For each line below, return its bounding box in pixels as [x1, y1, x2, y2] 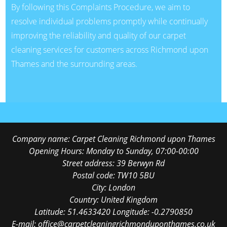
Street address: [62, 157, 117, 169]
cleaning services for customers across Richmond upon [11, 44, 208, 55]
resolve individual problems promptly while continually [11, 15, 208, 27]
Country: [69, 194, 101, 205]
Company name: [12, 133, 72, 144]
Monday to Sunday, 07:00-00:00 [86, 145, 199, 157]
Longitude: [112, 206, 152, 217]
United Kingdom [101, 194, 158, 205]
